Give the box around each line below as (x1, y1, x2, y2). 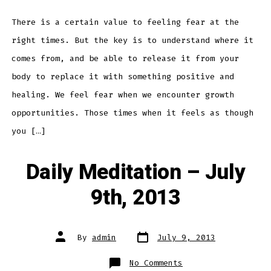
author (55, 235, 84, 246)
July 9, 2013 (157, 232, 215, 243)
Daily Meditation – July (25, 156, 246, 188)
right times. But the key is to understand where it (11, 35, 253, 46)
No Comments (129, 257, 183, 268)
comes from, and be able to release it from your (11, 53, 239, 64)
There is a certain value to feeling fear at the (11, 17, 239, 28)
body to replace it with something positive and (11, 71, 234, 82)
